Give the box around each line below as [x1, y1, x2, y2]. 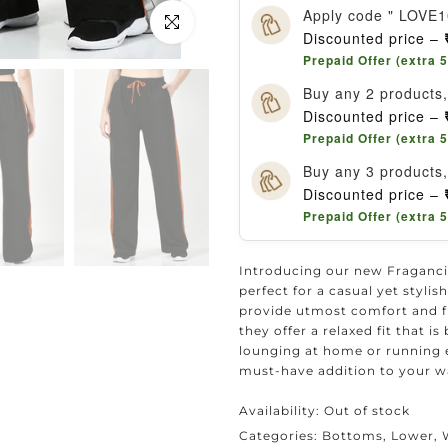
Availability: [239, 403, 324, 418]
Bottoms [322, 428, 383, 443]
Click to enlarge [150, 13, 260, 31]
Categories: [239, 428, 322, 443]
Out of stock [324, 403, 410, 418]
